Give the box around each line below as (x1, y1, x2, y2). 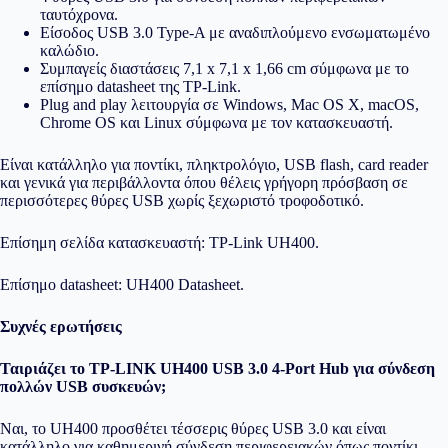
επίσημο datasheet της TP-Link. (40, 78, 241, 95)
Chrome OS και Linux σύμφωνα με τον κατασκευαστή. (40, 114, 393, 131)
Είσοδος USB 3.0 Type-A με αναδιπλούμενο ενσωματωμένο (40, 24, 430, 41)
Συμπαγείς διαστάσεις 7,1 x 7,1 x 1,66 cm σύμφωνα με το (40, 60, 409, 77)
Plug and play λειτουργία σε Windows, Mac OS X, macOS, (40, 96, 419, 113)
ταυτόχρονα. (40, 6, 118, 23)
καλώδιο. (40, 42, 99, 59)
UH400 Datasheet (126, 276, 240, 293)
